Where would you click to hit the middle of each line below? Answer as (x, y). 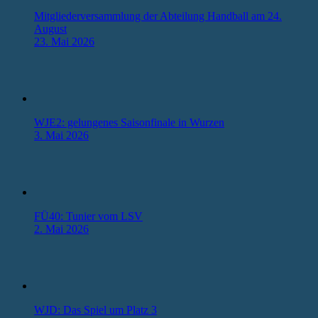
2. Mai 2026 (61, 229)
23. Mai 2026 (64, 41)
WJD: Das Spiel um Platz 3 (95, 309)
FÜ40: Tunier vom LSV (88, 216)
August (50, 28)
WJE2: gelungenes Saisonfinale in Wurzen (129, 122)
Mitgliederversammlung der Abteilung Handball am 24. (158, 16)
